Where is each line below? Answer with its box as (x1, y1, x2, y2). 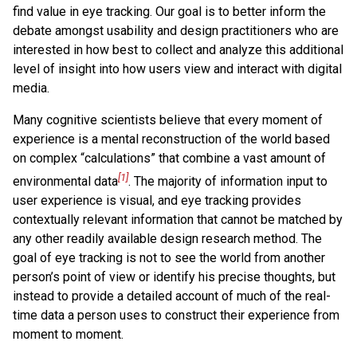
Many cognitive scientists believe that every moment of (13, 112, 323, 127)
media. (13, 80, 49, 96)
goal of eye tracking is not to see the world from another (13, 250, 325, 266)
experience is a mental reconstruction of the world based (13, 131, 330, 147)
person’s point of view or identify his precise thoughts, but (13, 269, 335, 285)
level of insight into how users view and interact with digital (13, 61, 342, 76)
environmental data (13, 174, 118, 190)
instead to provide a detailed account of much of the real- (13, 288, 331, 304)
